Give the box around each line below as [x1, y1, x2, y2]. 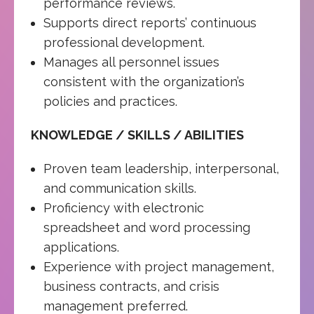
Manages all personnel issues [43, 54, 219, 69]
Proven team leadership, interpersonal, [43, 161, 279, 176]
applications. [43, 239, 119, 254]
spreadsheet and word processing [43, 219, 250, 235]
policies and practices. [43, 93, 177, 109]
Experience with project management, [43, 259, 274, 274]
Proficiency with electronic [43, 200, 204, 215]
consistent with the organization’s [43, 74, 245, 89]
